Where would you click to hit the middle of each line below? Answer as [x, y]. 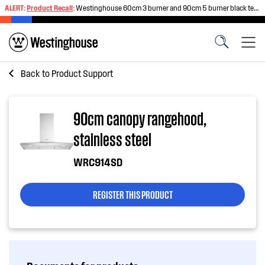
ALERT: [16, 8]
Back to [36, 73]
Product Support [82, 73]
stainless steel [112, 139]
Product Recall [50, 8]
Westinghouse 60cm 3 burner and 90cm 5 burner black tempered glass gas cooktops [165, 8]
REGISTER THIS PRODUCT [132, 194]
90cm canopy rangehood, [140, 118]
